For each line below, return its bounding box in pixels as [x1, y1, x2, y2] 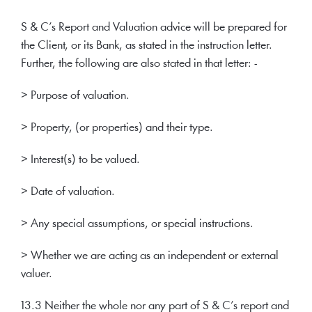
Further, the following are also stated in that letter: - [21, 58, 257, 70]
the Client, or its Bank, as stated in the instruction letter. [21, 40, 272, 52]
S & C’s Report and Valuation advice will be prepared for [21, 22, 287, 33]
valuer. [21, 268, 52, 280]
